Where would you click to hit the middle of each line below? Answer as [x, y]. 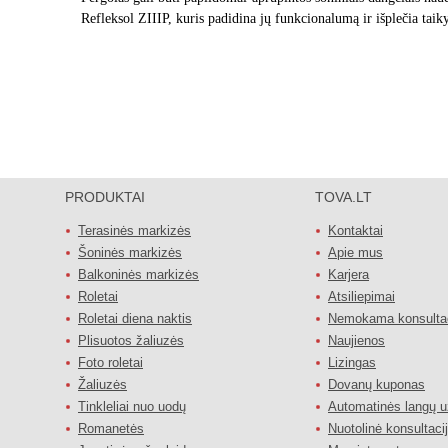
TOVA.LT [343, 197]
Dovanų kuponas [376, 384]
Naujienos [356, 340]
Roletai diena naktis [135, 318]
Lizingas [352, 362]
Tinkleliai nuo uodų [132, 406]
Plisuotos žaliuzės [131, 340]
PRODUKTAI [105, 197]
